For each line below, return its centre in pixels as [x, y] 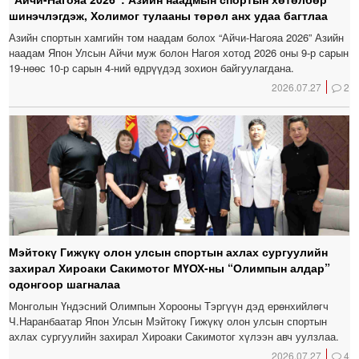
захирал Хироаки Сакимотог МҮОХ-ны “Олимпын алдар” [170, 267]
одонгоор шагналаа [65, 283]
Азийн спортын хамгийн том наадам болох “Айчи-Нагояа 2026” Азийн [177, 37]
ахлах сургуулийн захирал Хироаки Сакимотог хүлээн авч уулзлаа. [174, 336]
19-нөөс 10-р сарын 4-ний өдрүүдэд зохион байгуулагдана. [152, 67]
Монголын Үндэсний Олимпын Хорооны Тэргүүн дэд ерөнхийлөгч [169, 305]
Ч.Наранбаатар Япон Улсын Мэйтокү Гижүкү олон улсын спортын [168, 321]
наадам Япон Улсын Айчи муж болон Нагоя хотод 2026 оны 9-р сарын [179, 52]
